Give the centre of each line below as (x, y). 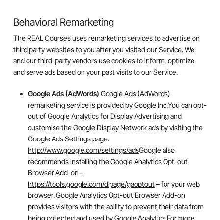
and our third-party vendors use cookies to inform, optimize (104, 60)
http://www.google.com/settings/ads (83, 150)
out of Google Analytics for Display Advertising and (105, 116)
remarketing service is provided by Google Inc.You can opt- (117, 105)
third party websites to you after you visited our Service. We (104, 49)
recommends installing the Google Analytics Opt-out (108, 162)
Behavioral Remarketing (63, 22)
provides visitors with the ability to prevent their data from (116, 207)
